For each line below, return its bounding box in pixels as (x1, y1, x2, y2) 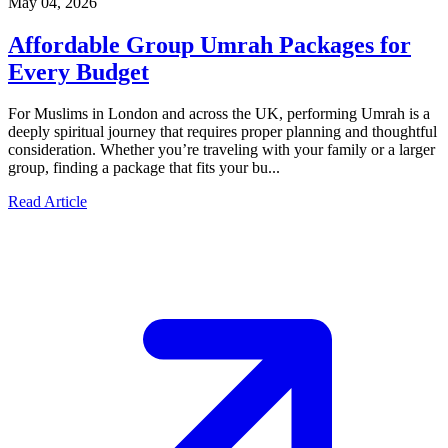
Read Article (8, 193, 87, 211)
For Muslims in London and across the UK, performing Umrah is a (8, 105, 430, 123)
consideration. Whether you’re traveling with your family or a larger (8, 141, 435, 159)
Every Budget (8, 58, 149, 85)
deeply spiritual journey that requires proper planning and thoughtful (8, 123, 437, 141)
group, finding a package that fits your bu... (8, 159, 280, 177)
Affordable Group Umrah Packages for (8, 31, 411, 58)
